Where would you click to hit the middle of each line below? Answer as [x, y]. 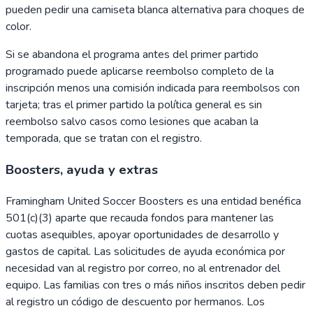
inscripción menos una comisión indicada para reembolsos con [153, 88]
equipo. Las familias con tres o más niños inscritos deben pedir [155, 285]
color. [19, 27]
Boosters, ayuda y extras [82, 170]
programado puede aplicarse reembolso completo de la [140, 72]
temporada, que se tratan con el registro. [104, 139]
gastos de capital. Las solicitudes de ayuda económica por [145, 251]
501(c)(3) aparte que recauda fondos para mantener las [140, 218]
